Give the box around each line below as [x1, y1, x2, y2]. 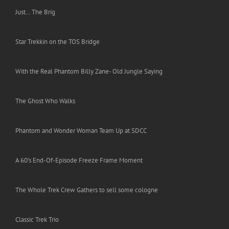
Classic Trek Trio [15, 215, 59, 224]
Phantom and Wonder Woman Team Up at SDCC [15, 126, 147, 135]
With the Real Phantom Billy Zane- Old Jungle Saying [15, 67, 163, 76]
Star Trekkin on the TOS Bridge [15, 37, 100, 47]
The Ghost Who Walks [15, 97, 75, 106]
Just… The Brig [15, 8, 55, 17]
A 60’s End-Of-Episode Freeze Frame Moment [15, 156, 143, 165]
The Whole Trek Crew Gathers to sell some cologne [15, 186, 158, 195]
